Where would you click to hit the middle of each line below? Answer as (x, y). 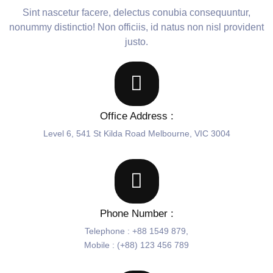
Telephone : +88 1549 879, (136, 231)
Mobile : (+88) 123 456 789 (136, 245)
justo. (136, 42)
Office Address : (136, 116)
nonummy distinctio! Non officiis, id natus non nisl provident (136, 27)
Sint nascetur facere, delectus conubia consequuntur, (136, 13)
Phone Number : (136, 214)
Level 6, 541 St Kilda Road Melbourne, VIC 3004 (136, 134)
